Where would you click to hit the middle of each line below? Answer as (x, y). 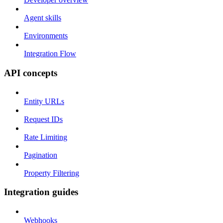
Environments (46, 36)
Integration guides (41, 192)
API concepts (31, 73)
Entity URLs (44, 101)
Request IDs (43, 119)
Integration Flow (50, 54)
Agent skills (43, 18)
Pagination (41, 155)
